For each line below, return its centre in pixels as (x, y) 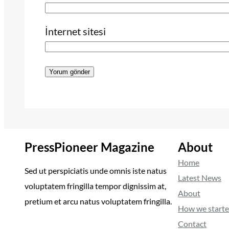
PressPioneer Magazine (89, 147)
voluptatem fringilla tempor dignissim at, (95, 186)
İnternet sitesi (75, 31)
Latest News (200, 178)
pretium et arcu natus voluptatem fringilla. (98, 201)
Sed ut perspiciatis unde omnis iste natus (96, 171)
